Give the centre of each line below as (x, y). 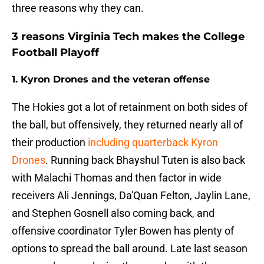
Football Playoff (55, 53)
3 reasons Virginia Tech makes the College (128, 37)
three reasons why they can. (78, 8)
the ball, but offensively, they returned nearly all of (127, 125)
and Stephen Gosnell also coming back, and (113, 213)
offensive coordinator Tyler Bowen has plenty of (123, 231)
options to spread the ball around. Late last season (130, 249)
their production (50, 143)
